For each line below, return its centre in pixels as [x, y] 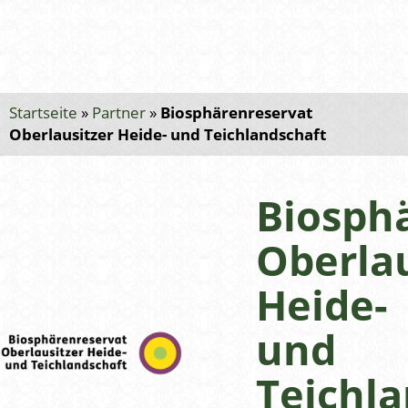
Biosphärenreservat [237, 113]
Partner [119, 113]
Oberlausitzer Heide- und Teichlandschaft [168, 135]
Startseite [44, 113]
